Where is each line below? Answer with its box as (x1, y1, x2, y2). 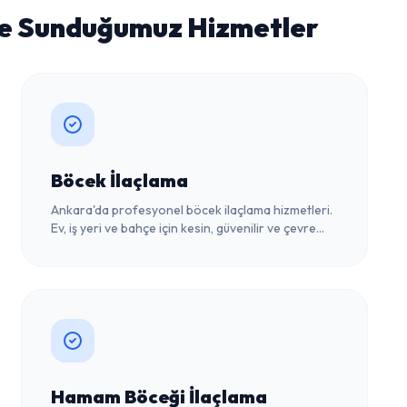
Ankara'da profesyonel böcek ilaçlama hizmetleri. (50, 202, 333, 218)
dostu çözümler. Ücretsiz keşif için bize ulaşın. (50, 238, 306, 254)
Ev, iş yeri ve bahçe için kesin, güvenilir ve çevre (50, 220, 316, 236)
